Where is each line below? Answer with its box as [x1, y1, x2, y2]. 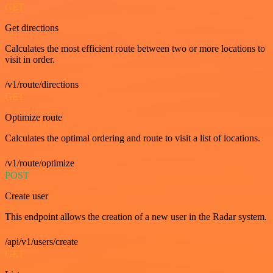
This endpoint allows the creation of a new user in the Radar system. [5, 211, 267, 222]
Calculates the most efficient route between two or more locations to [5, 43, 265, 54]
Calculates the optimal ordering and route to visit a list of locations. [5, 133, 260, 143]
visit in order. [5, 54, 55, 65]
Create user [5, 191, 48, 201]
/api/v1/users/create [5, 236, 78, 247]
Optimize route [5, 112, 62, 122]
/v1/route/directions [5, 79, 79, 90]
